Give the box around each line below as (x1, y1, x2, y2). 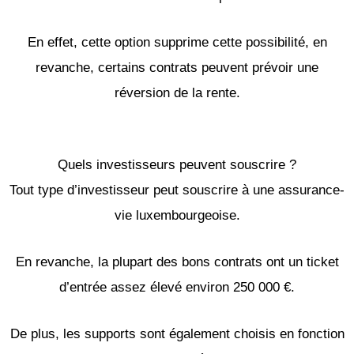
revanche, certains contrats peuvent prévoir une (36, 59, 318, 75)
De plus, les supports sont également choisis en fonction (9, 326, 345, 342)
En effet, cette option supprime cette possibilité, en (27, 34, 327, 50)
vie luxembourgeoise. (114, 207, 240, 223)
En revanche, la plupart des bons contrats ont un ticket (15, 254, 339, 270)
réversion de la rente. (114, 85, 240, 100)
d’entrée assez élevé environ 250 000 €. (59, 280, 295, 296)
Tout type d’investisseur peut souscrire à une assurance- (9, 182, 345, 198)
